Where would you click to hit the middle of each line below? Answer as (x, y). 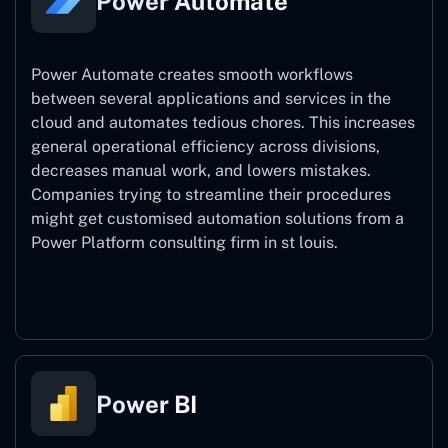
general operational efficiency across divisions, (205, 147)
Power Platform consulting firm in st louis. (184, 243)
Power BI (146, 403)
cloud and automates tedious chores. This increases (223, 123)
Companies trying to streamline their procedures (211, 195)
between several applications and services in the (211, 99)
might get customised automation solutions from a (217, 219)
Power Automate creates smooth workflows (192, 75)
